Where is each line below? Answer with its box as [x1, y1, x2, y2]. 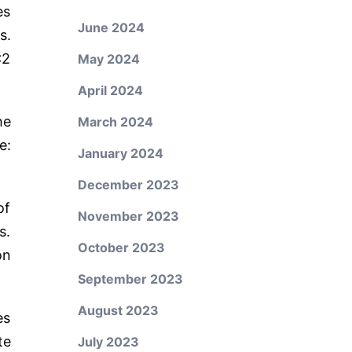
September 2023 [77, 271, 183, 287]
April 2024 [77, 82, 143, 98]
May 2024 [77, 51, 140, 67]
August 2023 [77, 302, 159, 318]
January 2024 [77, 145, 163, 161]
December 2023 [77, 177, 179, 192]
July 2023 [77, 334, 139, 350]
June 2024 [77, 20, 145, 35]
